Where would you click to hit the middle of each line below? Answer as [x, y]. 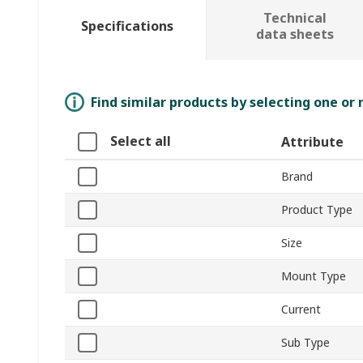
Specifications [127, 26]
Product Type [317, 210]
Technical [295, 18]
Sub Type [305, 343]
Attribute [312, 142]
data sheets [295, 34]
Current [301, 310]
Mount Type [314, 276]
